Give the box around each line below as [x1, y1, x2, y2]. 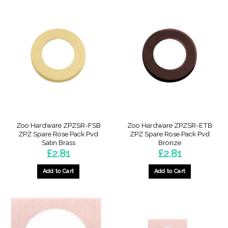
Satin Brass [41, 138, 75, 147]
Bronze [158, 138, 181, 147]
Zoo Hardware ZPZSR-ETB [127, 121, 212, 130]
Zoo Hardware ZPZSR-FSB [16, 121, 101, 130]
